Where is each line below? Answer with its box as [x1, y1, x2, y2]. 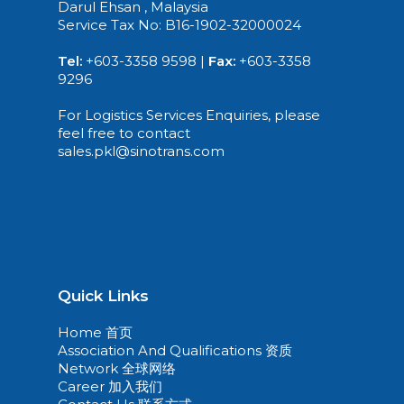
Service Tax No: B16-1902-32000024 [58, 16, 301, 33]
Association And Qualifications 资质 [58, 342, 292, 359]
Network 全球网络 [58, 360, 176, 377]
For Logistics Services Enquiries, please [58, 106, 320, 124]
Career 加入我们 [58, 378, 162, 395]
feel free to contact [58, 124, 190, 142]
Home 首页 [58, 324, 136, 341]
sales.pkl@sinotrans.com [58, 142, 225, 160]
